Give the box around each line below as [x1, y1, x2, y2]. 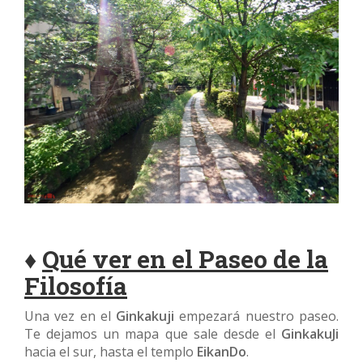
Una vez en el [24, 307, 117, 326]
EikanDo [197, 343, 246, 361]
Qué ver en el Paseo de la [42, 243, 328, 275]
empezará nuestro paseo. [174, 307, 340, 326]
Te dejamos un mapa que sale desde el [24, 325, 281, 344]
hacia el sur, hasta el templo [24, 343, 197, 361]
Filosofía [24, 270, 127, 302]
